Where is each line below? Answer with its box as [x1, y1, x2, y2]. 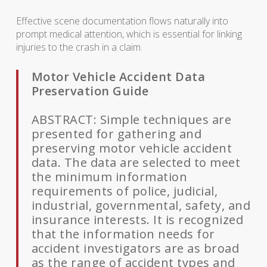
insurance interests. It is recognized [31, 212, 244, 228]
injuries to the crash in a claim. [15, 41, 142, 54]
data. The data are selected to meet [31, 154, 241, 170]
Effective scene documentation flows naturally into [15, 14, 228, 27]
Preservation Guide [31, 83, 149, 99]
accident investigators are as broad [31, 240, 240, 256]
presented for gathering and [31, 126, 202, 142]
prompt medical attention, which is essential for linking [15, 27, 242, 41]
